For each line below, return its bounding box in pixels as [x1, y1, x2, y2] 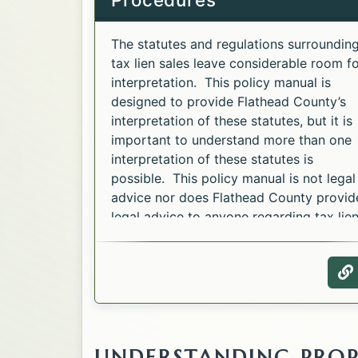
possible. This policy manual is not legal [111, 169, 356, 186]
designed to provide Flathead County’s [111, 93, 346, 109]
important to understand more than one [111, 131, 352, 148]
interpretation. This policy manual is [111, 74, 331, 90]
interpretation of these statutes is [111, 150, 313, 167]
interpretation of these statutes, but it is [111, 112, 352, 129]
